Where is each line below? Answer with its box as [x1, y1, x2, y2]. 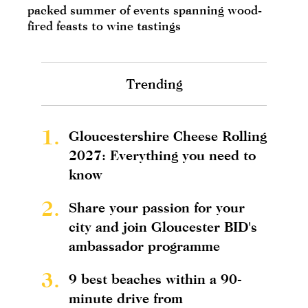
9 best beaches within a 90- [69, 270, 242, 287]
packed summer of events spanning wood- [27, 2, 262, 17]
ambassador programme [69, 237, 220, 254]
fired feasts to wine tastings [27, 18, 181, 33]
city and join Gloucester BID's [69, 218, 257, 234]
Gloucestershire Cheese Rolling [69, 127, 267, 144]
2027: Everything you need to [69, 146, 256, 163]
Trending [125, 75, 183, 91]
